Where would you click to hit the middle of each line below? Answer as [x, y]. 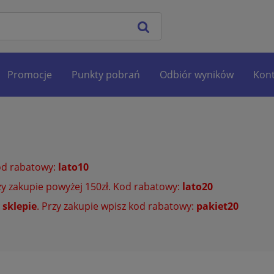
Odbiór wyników [197, 75]
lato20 [198, 187]
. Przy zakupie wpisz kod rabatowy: [117, 206]
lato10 [73, 167]
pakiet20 [217, 206]
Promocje [30, 75]
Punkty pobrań [106, 75]
